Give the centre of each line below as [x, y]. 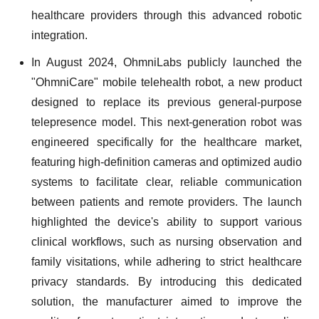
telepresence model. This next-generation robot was [167, 122]
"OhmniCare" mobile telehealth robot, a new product [167, 82]
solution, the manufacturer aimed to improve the [167, 302]
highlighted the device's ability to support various [167, 222]
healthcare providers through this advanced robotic [167, 15]
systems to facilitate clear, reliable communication [167, 182]
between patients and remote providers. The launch [167, 202]
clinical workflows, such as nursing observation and [167, 242]
